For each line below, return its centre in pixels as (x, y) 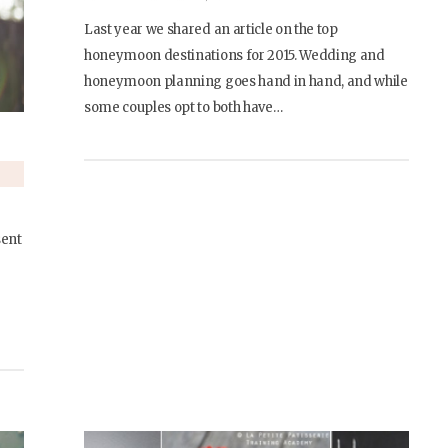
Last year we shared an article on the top (211, 29)
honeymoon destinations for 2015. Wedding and (234, 55)
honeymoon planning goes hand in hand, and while (246, 81)
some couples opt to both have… (183, 107)
